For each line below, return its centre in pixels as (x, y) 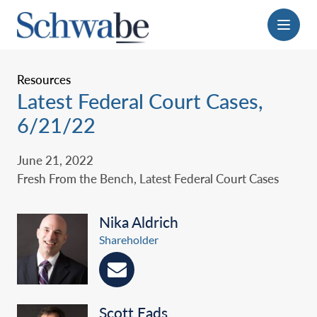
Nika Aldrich (139, 222)
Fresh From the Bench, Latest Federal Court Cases (148, 179)
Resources (44, 80)
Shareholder (129, 240)
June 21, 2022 (55, 160)
